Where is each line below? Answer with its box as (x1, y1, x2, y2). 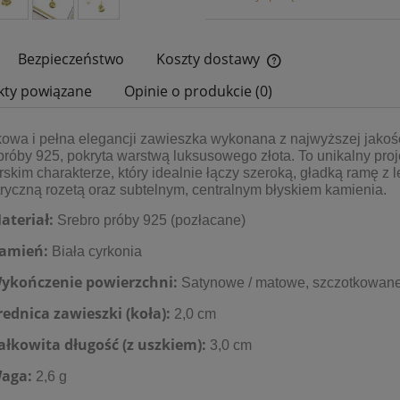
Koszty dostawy (156, 49, 263, 70)
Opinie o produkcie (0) (124, 81, 272, 102)
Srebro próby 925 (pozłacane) (54, 212, 246, 229)
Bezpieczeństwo (18, 49, 124, 70)
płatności (281, 115, 329, 132)
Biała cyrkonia (48, 244, 142, 260)
